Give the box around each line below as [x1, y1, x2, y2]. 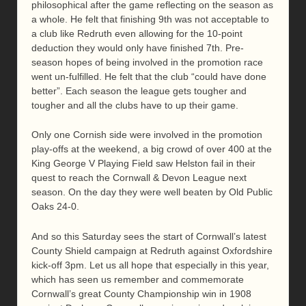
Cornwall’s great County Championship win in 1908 [31, 288, 251, 299]
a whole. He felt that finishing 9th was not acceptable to [31, 13, 269, 25]
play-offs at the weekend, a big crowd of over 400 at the [31, 143, 272, 155]
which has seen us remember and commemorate [31, 273, 244, 285]
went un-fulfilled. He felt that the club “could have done [31, 70, 266, 82]
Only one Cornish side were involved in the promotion [31, 129, 262, 141]
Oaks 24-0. [31, 201, 79, 212]
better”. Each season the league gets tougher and [31, 85, 247, 96]
